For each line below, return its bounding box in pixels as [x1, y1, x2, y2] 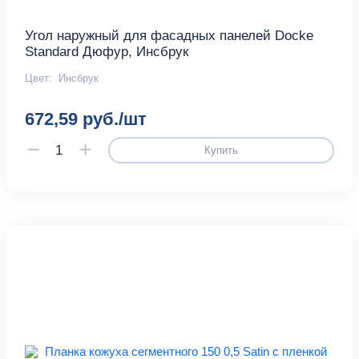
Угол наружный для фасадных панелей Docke [25, 27, 314, 43]
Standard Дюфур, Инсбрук [25, 43, 189, 59]
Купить [204, 144, 238, 157]
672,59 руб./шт [25, 108, 147, 129]
